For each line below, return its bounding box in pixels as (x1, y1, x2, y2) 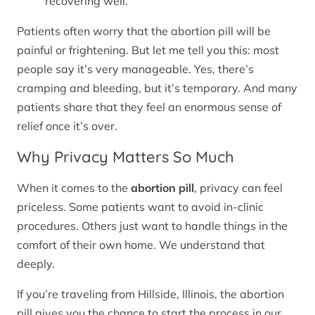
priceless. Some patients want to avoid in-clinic (17, 200, 264, 214)
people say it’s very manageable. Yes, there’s (17, 61, 254, 76)
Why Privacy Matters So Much (17, 146, 234, 167)
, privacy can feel (194, 181, 283, 195)
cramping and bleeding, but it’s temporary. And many (17, 80, 297, 95)
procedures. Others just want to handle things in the (17, 219, 288, 233)
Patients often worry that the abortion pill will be (17, 23, 271, 38)
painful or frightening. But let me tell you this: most (17, 42, 279, 57)
